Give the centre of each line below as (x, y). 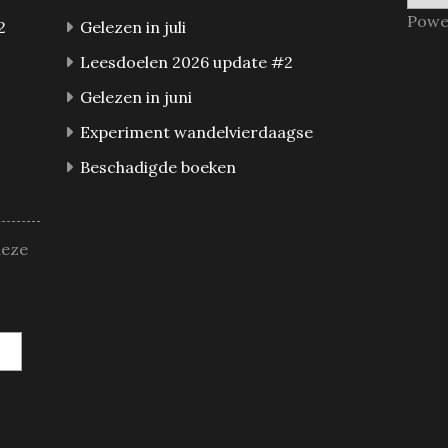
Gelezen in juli (133, 27)
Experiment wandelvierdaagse (197, 132)
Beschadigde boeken (158, 167)
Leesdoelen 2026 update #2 (187, 62)
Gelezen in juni (136, 97)
